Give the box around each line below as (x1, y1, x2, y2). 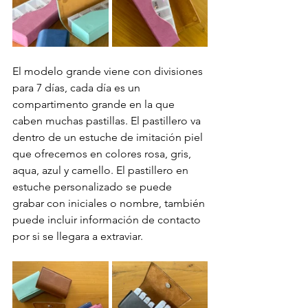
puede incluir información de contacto (12, 213, 203, 226)
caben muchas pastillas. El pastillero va (12, 114, 203, 127)
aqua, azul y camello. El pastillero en (12, 164, 191, 177)
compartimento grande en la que (12, 98, 177, 111)
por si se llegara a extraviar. (12, 230, 143, 243)
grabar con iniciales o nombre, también (12, 197, 208, 210)
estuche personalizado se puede (12, 180, 175, 193)
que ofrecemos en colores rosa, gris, (12, 147, 194, 160)
